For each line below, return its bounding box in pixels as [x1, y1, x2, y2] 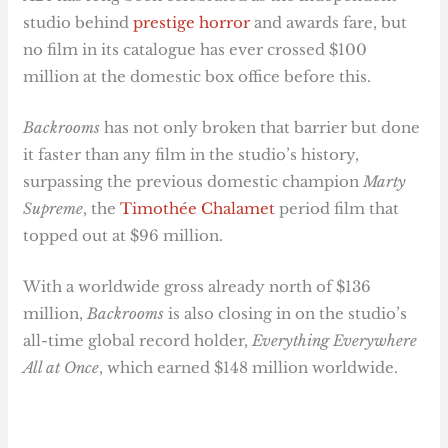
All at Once [23, 357, 100, 377]
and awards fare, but [250, 12, 408, 32]
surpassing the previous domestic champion [23, 171, 364, 191]
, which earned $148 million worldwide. [99, 357, 399, 377]
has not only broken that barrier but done [100, 117, 421, 137]
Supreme [23, 198, 84, 218]
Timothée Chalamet [120, 198, 276, 218]
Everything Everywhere [252, 330, 418, 350]
